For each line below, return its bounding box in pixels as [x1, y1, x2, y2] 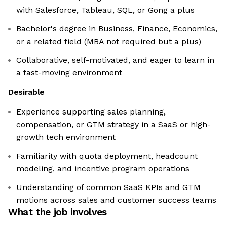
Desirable [8, 87, 45, 97]
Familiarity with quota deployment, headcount [16, 151, 198, 161]
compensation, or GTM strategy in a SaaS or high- [16, 120, 211, 130]
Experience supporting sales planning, [16, 107, 166, 117]
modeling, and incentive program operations [16, 164, 190, 174]
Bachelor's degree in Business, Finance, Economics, [16, 24, 217, 34]
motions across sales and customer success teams [16, 195, 216, 205]
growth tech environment [16, 132, 116, 142]
